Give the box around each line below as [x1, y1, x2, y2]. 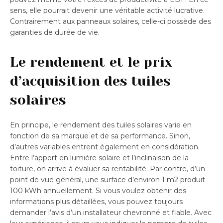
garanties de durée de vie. [10, 27, 100, 37]
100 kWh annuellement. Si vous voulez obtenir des [10, 186, 186, 195]
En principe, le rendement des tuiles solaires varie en [10, 120, 192, 129]
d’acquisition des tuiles [10, 73, 171, 89]
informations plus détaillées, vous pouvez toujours [10, 197, 183, 206]
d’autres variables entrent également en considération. [10, 142, 200, 151]
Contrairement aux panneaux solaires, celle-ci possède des [10, 16, 211, 26]
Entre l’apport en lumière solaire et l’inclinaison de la [10, 153, 189, 162]
